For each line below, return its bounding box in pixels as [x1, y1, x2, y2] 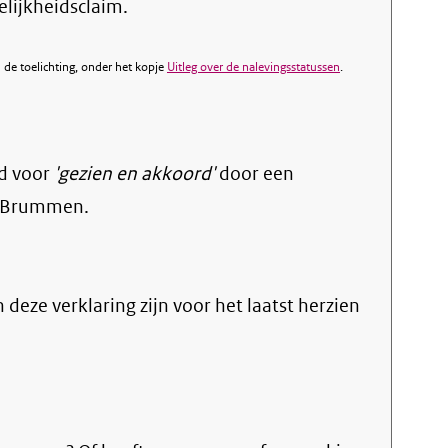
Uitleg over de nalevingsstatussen [167, 58, 340, 75]
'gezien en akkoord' [54, 161, 215, 186]
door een [215, 161, 294, 186]
